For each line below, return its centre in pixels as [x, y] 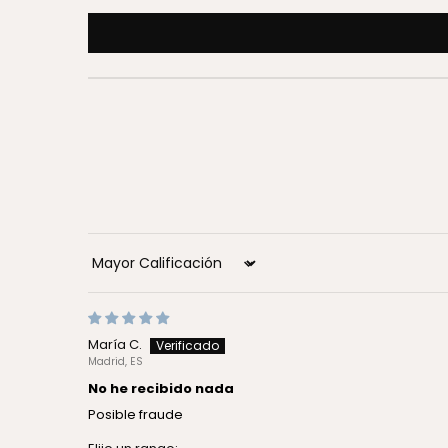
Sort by [109, 270]
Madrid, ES [115, 362]
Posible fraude [135, 415]
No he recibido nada [161, 389]
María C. [115, 345]
